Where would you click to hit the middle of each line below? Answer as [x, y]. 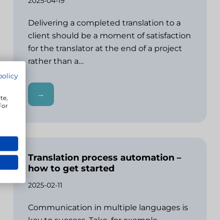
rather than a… [57, 61]
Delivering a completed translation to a [105, 23]
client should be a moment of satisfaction [110, 35]
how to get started [71, 168]
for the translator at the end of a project [105, 48]
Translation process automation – [105, 157]
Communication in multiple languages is [108, 207]
